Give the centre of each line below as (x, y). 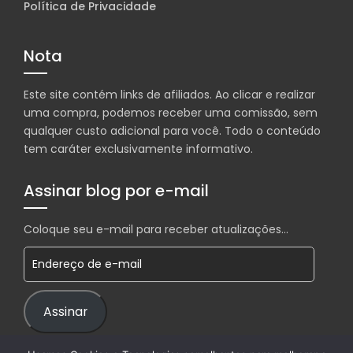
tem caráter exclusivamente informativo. (138, 149)
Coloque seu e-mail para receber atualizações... (156, 230)
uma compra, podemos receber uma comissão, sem (171, 113)
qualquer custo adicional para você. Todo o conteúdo (172, 131)
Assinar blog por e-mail (116, 191)
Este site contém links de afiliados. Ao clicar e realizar (169, 95)
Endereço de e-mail (80, 255)
